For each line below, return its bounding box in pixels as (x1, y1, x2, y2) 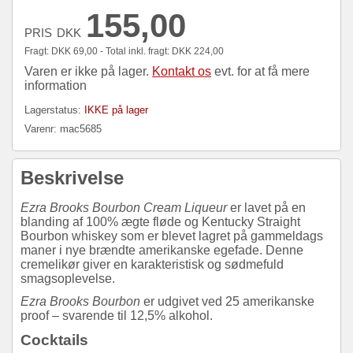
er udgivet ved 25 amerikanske (143, 294, 314, 308)
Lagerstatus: (24, 104, 84, 117)
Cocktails (20, 331, 88, 348)
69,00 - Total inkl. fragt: (71, 46, 172, 58)
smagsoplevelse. (20, 272, 115, 286)
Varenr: (24, 123, 60, 136)
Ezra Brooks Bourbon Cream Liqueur (20, 201, 227, 215)
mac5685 (60, 123, 102, 136)
